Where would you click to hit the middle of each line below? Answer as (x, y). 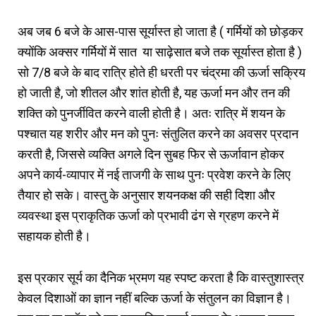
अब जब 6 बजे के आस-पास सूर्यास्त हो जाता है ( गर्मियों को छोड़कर (160, 31)
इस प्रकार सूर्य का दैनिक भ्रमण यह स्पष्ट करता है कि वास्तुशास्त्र (161, 277)
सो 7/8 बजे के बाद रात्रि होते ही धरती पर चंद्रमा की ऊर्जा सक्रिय (162, 72)
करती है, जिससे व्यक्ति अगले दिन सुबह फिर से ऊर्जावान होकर (151, 154)
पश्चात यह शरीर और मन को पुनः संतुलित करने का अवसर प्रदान (158, 133)
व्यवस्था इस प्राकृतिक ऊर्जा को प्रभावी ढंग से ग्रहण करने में (148, 215)
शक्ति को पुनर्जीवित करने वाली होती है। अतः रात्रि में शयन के (151, 113)
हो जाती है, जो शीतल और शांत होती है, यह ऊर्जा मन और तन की (154, 92)
